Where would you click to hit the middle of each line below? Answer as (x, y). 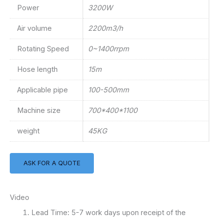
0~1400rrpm (109, 49)
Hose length (37, 69)
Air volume (34, 28)
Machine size (39, 110)
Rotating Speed (43, 49)
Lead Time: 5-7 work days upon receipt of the (108, 213)
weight (28, 131)
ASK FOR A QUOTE (52, 163)
